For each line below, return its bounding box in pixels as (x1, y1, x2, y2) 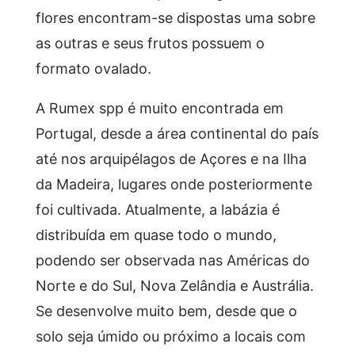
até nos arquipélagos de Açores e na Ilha (35, 148, 307, 168)
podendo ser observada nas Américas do (35, 250, 310, 269)
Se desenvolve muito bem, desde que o (35, 300, 297, 320)
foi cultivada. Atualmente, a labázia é (35, 199, 280, 219)
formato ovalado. (35, 58, 151, 78)
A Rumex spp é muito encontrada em (35, 97, 284, 117)
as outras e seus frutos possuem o (35, 32, 265, 52)
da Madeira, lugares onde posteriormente (35, 174, 312, 193)
